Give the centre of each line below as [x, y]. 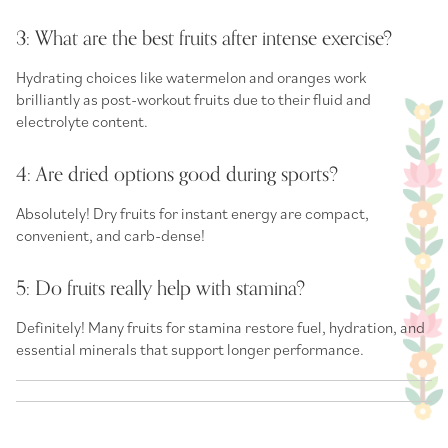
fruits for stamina [184, 326]
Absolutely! [54, 212]
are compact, [323, 212]
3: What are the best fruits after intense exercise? [204, 38]
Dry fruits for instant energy [185, 212]
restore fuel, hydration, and [333, 326]
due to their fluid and [300, 98]
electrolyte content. [82, 120]
